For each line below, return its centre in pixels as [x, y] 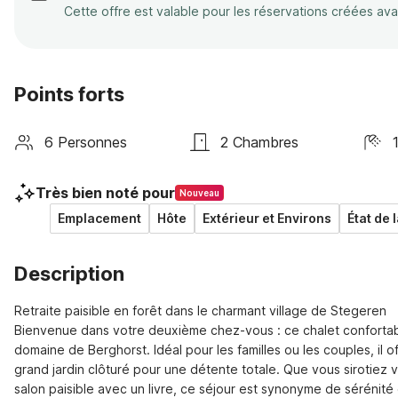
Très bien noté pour [105, 193]
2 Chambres [260, 142]
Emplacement [99, 218]
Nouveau [199, 193]
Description [69, 274]
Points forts [69, 94]
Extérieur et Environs [267, 218]
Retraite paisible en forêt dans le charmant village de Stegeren [200, 310]
